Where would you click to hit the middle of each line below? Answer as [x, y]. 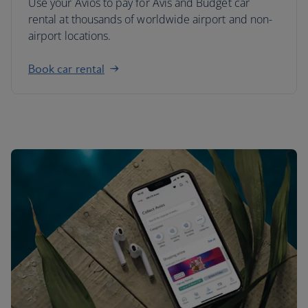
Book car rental [66, 69]
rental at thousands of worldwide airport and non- [151, 19]
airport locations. [70, 36]
